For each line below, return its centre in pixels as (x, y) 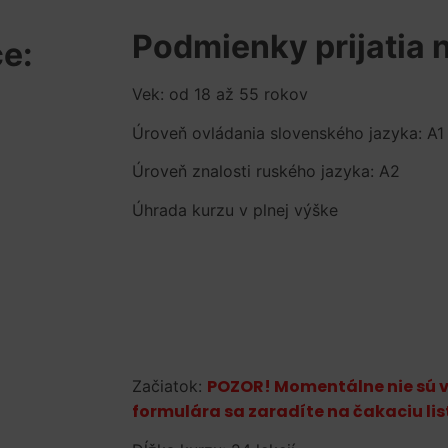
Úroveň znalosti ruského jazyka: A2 (266, 171)
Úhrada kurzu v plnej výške (235, 209)
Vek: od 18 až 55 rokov (220, 94)
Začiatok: (169, 385)
